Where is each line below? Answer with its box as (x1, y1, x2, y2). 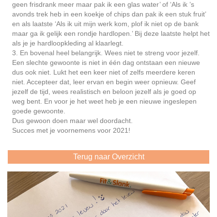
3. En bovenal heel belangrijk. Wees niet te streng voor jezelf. (12, 48, 200, 57)
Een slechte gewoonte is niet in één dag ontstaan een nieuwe (12, 58, 200, 66)
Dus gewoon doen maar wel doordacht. (12, 116, 133, 124)
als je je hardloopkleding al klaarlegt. (12, 39, 124, 47)
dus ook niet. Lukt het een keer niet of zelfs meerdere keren (12, 68, 195, 76)
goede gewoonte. (12, 107, 65, 115)
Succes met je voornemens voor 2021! (12, 126, 130, 134)
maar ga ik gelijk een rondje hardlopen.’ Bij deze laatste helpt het (12, 29, 210, 37)
